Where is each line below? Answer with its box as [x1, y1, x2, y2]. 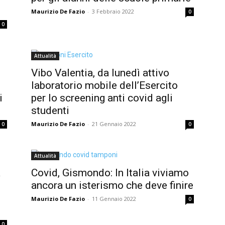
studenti [31, 104, 69, 117]
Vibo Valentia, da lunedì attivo [31, 66, 169, 79]
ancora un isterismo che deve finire [31, 179, 193, 191]
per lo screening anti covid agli [31, 91, 173, 104]
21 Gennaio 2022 [92, 120, 136, 128]
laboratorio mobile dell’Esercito [31, 79, 178, 91]
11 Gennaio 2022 [92, 194, 136, 202]
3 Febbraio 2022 [92, 7, 134, 15]
